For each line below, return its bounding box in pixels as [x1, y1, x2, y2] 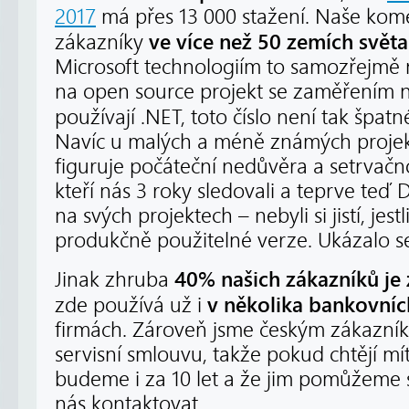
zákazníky [55, 29, 149, 55]
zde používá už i [55, 292, 207, 318]
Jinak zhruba [55, 267, 174, 292]
